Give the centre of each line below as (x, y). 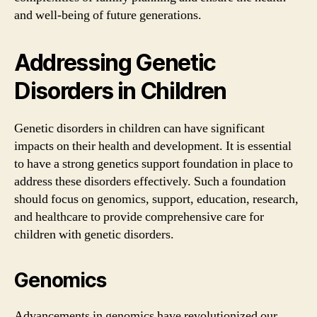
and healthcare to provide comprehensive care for (139, 217)
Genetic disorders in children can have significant (139, 128)
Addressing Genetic (115, 62)
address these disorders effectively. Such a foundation (150, 181)
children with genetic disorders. (94, 234)
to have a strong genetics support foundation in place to (154, 163)
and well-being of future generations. (108, 15)
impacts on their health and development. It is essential (153, 146)
